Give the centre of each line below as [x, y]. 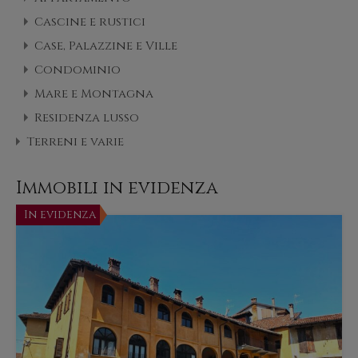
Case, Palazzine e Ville [106, 46]
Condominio [78, 70]
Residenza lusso [87, 118]
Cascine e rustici [90, 22]
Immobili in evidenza [117, 189]
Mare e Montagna [94, 94]
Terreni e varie [75, 142]
